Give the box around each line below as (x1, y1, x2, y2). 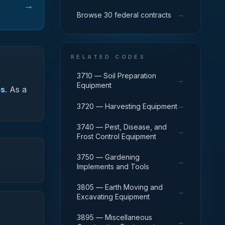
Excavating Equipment (77, 192, 150, 201)
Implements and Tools (77, 162, 149, 171)
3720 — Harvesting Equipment (77, 101, 177, 110)
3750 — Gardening (77, 153, 140, 161)
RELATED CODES (71, 53, 146, 60)
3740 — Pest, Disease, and (77, 123, 167, 131)
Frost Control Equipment (77, 132, 156, 141)
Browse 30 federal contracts (77, 10, 171, 19)
